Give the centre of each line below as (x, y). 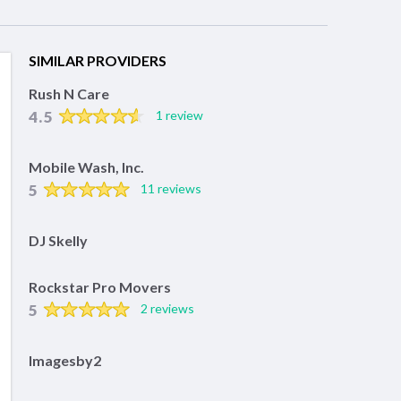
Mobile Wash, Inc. (86, 167)
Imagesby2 (65, 361)
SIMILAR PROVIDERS (98, 61)
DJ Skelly (58, 241)
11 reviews (171, 189)
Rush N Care (69, 94)
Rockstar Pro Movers (100, 287)
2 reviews (167, 309)
